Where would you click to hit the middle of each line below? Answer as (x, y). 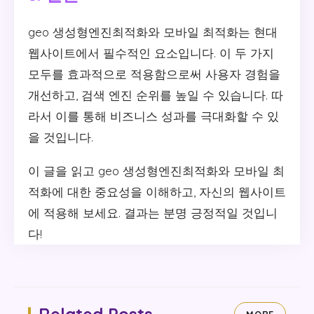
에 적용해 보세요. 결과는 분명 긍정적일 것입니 (153, 212)
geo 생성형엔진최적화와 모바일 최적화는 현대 (153, 32)
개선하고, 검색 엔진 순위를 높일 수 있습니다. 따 (156, 95)
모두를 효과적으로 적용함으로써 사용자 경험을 (154, 74)
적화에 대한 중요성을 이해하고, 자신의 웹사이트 (157, 191)
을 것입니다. (61, 137)
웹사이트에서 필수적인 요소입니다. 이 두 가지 (151, 53)
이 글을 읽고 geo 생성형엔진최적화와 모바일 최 (156, 170)
